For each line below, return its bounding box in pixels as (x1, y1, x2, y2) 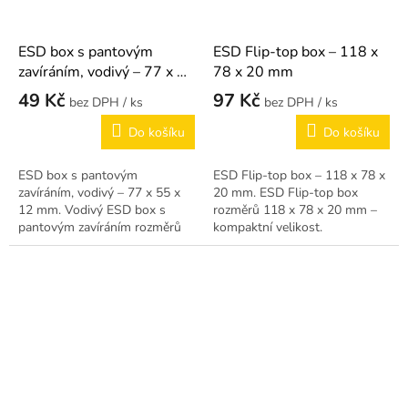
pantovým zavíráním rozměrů (18, 219, 181, 237)
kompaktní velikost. (213, 219, 322, 237)
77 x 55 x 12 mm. (18, 236, 117, 254)
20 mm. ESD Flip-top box (213, 184, 358, 202)
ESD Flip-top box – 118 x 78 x (213, 167, 385, 185)
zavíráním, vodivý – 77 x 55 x (18, 184, 180, 202)
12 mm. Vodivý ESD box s (18, 201, 166, 219)
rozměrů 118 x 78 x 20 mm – (213, 201, 377, 219)
